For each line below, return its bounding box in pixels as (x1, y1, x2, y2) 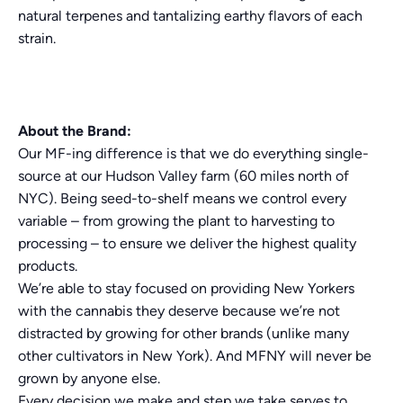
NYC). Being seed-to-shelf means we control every (18, 189, 346, 207)
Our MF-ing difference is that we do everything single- (18, 144, 369, 162)
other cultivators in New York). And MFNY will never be (18, 346, 372, 364)
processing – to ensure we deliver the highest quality (18, 234, 356, 252)
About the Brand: (18, 121, 131, 139)
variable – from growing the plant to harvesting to (18, 211, 335, 229)
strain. (18, 29, 56, 47)
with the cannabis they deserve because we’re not (18, 301, 340, 319)
